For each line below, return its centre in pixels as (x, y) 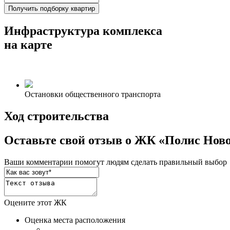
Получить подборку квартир (52, 9)
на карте (28, 45)
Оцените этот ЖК (35, 203)
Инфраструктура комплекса (83, 31)
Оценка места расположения (75, 220)
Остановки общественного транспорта (93, 94)
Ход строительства (56, 116)
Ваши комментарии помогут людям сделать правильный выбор (116, 162)
